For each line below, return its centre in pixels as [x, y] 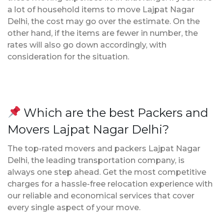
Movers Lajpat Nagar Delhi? [88, 129]
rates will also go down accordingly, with [87, 45]
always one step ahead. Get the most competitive [107, 172]
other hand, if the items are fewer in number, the [103, 33]
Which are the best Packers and [115, 112]
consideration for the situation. [68, 56]
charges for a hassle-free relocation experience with [110, 184]
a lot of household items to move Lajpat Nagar [101, 9]
